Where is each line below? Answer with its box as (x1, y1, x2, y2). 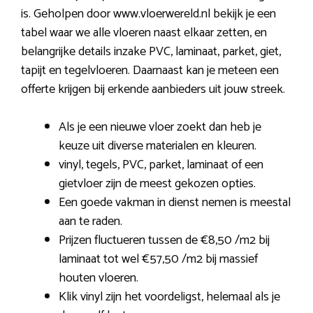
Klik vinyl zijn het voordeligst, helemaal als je (59, 286, 280, 308)
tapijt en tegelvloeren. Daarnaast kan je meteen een (21, 60, 279, 82)
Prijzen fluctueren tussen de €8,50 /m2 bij (59, 230, 270, 252)
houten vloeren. (59, 268, 138, 289)
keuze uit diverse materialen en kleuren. (59, 136, 256, 157)
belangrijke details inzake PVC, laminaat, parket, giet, (21, 41, 281, 63)
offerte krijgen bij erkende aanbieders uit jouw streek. (21, 79, 285, 101)
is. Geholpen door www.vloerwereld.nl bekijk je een (21, 3, 276, 25)
